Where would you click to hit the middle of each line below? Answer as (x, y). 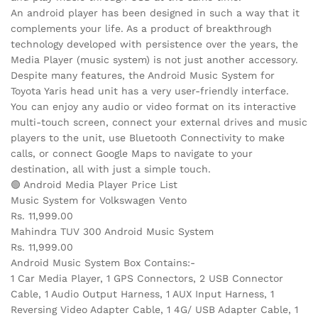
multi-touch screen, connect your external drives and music (159, 122)
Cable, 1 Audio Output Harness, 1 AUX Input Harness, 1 (142, 294)
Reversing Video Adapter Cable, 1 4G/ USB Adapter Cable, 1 (154, 309)
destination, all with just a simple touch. (111, 169)
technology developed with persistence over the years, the (154, 44)
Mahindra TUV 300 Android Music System (112, 231)
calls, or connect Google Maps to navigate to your (132, 153)
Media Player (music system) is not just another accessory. (154, 59)
